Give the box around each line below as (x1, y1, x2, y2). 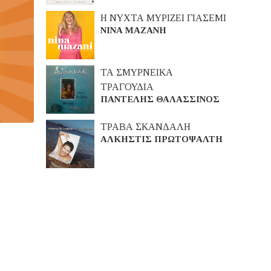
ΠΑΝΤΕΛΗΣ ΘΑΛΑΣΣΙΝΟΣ (100, 94, 220, 104)
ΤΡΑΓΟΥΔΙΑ (100, 82, 154, 92)
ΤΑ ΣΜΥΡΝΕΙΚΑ (100, 67, 173, 77)
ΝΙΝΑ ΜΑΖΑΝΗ (100, 25, 166, 35)
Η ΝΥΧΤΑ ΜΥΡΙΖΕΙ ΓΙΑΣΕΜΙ (100, 13, 226, 23)
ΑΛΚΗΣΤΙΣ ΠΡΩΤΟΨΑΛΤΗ (100, 134, 223, 144)
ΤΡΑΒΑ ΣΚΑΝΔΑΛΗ (100, 122, 191, 132)
